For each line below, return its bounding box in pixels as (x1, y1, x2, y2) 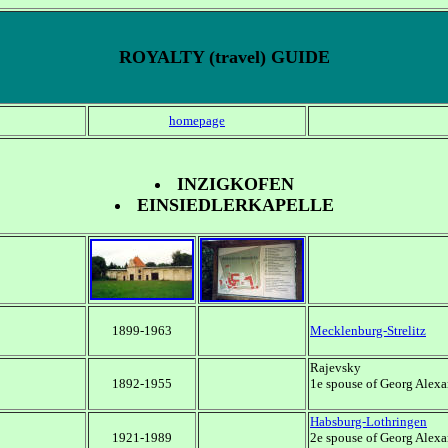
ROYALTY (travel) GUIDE (118, 47, 330, 67)
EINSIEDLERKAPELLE (136, 195, 334, 215)
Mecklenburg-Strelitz (310, 323, 426, 338)
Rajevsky (310, 360, 361, 375)
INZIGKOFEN (176, 174, 294, 194)
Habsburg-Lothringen (310, 414, 427, 429)
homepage (169, 113, 225, 128)
